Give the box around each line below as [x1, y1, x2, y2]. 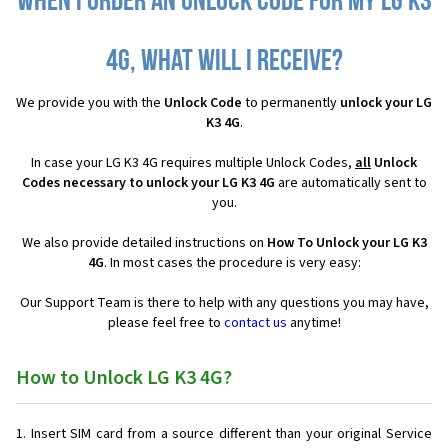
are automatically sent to [274, 173, 427, 194]
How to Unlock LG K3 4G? [16, 364, 232, 393]
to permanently [242, 93, 340, 114]
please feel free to [107, 313, 224, 334]
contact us [223, 313, 287, 334]
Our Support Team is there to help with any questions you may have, [19, 293, 429, 314]
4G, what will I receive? [105, 47, 343, 79]
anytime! [286, 313, 341, 334]
